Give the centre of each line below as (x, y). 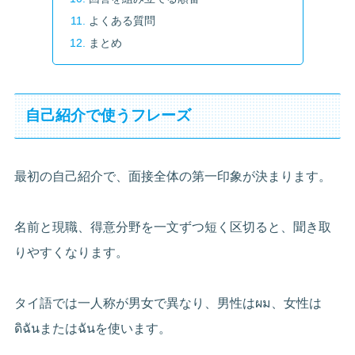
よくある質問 (122, 21)
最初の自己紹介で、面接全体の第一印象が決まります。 (173, 176)
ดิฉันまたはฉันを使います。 (93, 328)
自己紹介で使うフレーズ (108, 116)
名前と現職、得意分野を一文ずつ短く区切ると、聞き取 (173, 227)
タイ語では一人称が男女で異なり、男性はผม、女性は (168, 303)
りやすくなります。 (72, 252)
